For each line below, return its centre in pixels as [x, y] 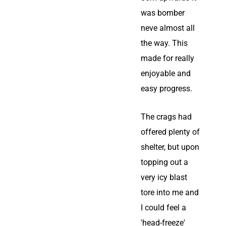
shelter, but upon [170, 147]
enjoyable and [166, 73]
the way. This [164, 43]
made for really [167, 58]
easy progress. [166, 89]
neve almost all [168, 28]
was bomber [163, 13]
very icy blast [164, 177]
